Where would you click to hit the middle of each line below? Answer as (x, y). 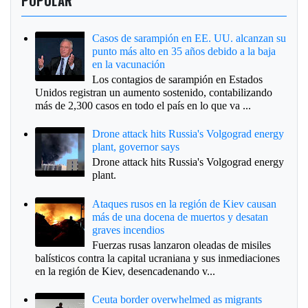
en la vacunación (129, 64)
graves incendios (129, 230)
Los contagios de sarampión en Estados (178, 79)
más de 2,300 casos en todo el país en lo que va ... (143, 105)
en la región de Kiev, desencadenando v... (125, 271)
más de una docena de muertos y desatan (180, 217)
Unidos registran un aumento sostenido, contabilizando (154, 92)
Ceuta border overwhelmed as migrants (177, 300)
